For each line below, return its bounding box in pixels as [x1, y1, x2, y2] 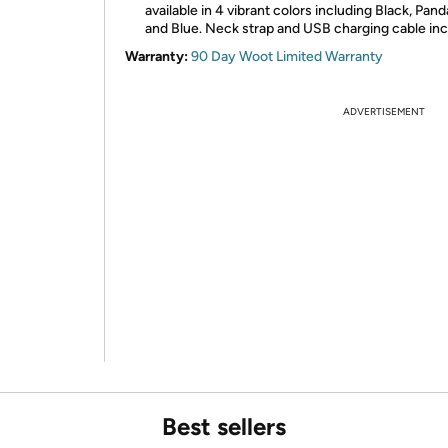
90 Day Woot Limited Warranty [191, 48, 383, 65]
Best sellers [162, 412, 286, 441]
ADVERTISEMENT [343, 105, 425, 118]
